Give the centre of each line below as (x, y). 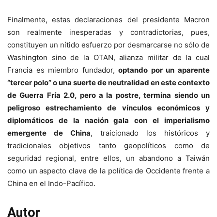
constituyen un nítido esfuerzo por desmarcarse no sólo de (108, 45)
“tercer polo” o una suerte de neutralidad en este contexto (108, 83)
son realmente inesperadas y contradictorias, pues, (108, 32)
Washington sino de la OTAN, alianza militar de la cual (108, 58)
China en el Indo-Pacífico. (51, 184)
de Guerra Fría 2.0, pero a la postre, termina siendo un (108, 95)
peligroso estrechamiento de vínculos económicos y (108, 108)
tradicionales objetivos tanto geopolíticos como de (108, 146)
